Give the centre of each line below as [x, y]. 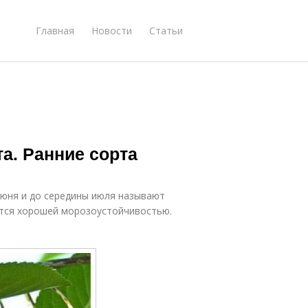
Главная [55, 30]
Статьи [166, 30]
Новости [112, 30]
